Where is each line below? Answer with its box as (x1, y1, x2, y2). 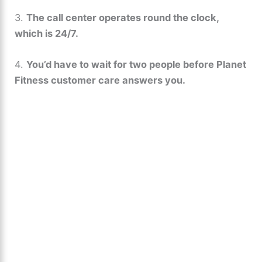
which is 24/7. (15, 27, 79, 40)
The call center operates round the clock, (26, 12, 219, 24)
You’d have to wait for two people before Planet (26, 58, 247, 71)
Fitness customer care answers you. (15, 74, 186, 87)
